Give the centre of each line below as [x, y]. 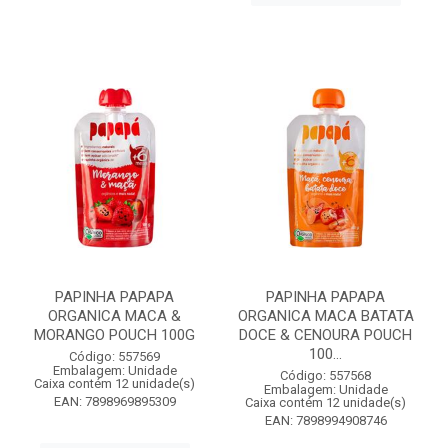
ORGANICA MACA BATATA [325, 316]
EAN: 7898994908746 [325, 420]
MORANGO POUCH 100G [114, 335]
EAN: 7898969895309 [114, 401]
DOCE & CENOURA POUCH [325, 335]
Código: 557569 [114, 356]
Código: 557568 [325, 375]
